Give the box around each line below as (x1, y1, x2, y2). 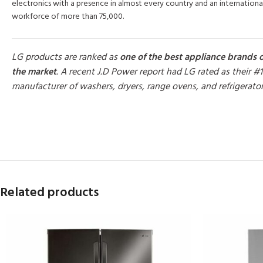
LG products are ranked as (12, 50, 117, 66)
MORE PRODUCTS (12, 106, 74, 120)
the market (12, 65, 56, 80)
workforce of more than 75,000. (12, 10, 124, 24)
